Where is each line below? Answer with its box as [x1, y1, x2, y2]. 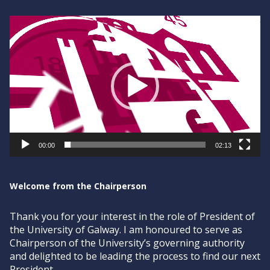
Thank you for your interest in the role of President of [10, 210, 255, 223]
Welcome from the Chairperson [10, 180, 146, 192]
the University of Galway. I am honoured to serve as [10, 223, 242, 236]
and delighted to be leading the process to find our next [10, 250, 260, 263]
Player [9, 30, 37, 43]
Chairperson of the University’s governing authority [10, 236, 245, 250]
